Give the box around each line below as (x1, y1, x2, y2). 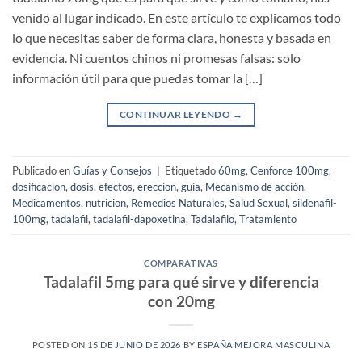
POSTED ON (32, 339, 88, 350)
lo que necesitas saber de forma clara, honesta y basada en (12, 30, 331, 46)
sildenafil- (293, 196, 337, 209)
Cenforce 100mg (250, 163, 329, 177)
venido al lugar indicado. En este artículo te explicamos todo (12, 10, 341, 26)
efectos (99, 179, 133, 193)
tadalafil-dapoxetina (93, 212, 186, 225)
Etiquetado (165, 163, 218, 177)
